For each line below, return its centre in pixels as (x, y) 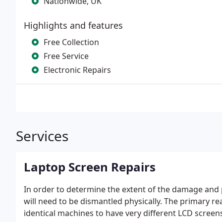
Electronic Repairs (77, 70)
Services (42, 136)
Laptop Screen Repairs (90, 167)
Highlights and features (73, 25)
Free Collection (71, 42)
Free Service (66, 56)
